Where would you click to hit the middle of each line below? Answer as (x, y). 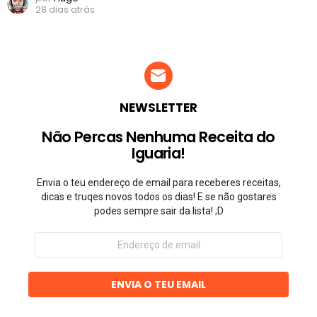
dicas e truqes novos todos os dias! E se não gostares (158, 197)
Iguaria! (158, 154)
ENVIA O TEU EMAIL (158, 285)
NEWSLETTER (158, 108)
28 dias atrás (65, 10)
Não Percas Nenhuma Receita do (158, 137)
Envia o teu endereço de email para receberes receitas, (158, 183)
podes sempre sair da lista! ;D (158, 211)
